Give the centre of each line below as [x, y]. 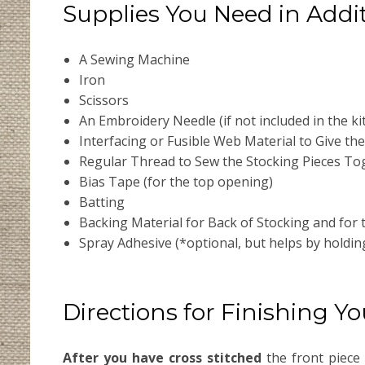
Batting [102, 202]
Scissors [104, 100]
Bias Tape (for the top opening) [176, 181]
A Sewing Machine [134, 59]
